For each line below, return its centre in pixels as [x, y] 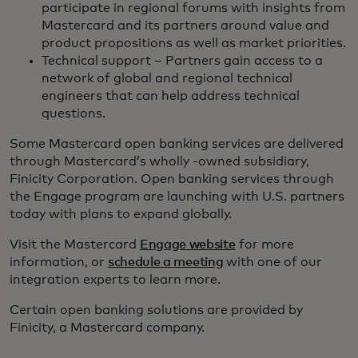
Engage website [188, 245]
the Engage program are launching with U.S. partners [177, 197]
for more [265, 245]
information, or [59, 263]
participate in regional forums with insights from [193, 8]
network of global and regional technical [167, 79]
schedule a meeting [166, 263]
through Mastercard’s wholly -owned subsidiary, [159, 162]
